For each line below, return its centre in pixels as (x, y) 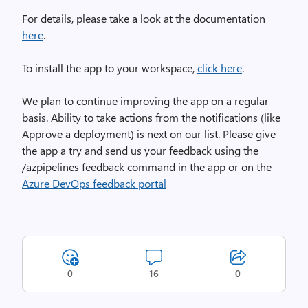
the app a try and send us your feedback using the (140, 150)
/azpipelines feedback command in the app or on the (147, 166)
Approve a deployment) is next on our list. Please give (149, 133)
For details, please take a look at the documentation (144, 18)
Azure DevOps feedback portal (94, 183)
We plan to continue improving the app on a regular (145, 100)
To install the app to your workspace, (110, 67)
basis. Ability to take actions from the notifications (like (151, 117)
